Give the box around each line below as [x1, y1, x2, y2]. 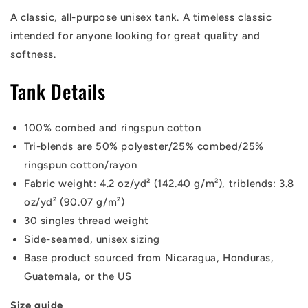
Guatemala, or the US [24, 270, 132, 283]
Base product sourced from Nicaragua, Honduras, [24, 252, 274, 265]
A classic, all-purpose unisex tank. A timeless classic [10, 11, 272, 23]
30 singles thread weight [24, 214, 149, 228]
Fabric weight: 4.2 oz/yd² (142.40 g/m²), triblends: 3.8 [24, 177, 295, 190]
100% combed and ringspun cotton [24, 122, 201, 135]
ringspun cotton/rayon [24, 159, 137, 172]
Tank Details [10, 77, 107, 106]
